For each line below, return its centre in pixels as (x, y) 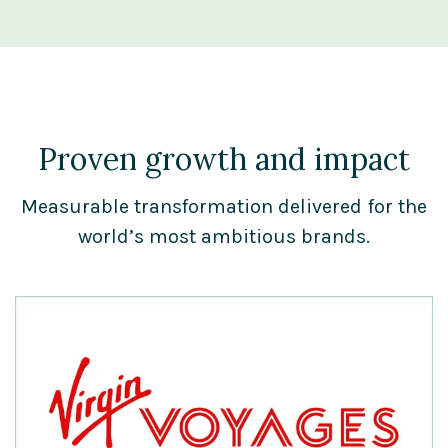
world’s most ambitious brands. (224, 236)
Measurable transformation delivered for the (224, 206)
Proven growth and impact (224, 158)
